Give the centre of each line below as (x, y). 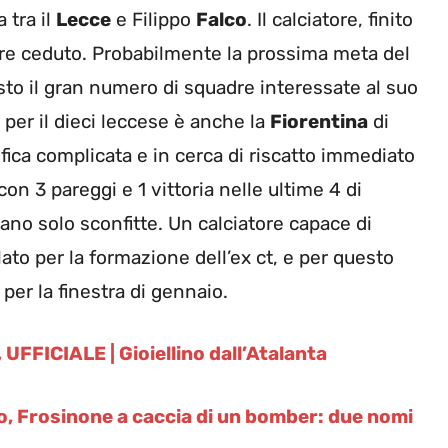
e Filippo (153, 19)
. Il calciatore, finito (330, 19)
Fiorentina (319, 121)
